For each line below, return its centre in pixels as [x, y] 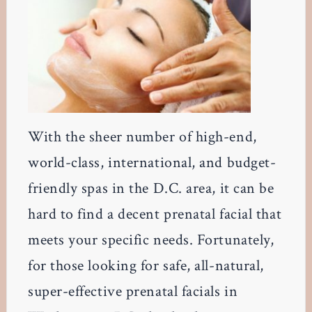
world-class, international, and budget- [152, 163]
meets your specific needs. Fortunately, [151, 240]
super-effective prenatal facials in [133, 292]
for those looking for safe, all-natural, [146, 266]
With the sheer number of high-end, [142, 137]
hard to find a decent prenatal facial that [155, 214]
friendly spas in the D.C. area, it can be [151, 189]
